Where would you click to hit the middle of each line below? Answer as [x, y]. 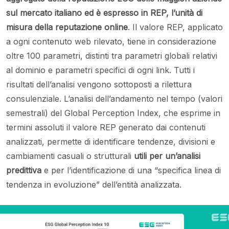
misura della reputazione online [67, 27]
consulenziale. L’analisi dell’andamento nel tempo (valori [114, 99]
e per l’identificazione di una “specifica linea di [131, 170]
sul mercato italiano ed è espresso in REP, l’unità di [104, 13]
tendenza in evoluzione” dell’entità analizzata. [95, 185]
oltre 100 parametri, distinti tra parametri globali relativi [112, 56]
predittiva [24, 170]
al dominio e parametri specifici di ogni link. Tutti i [100, 70]
